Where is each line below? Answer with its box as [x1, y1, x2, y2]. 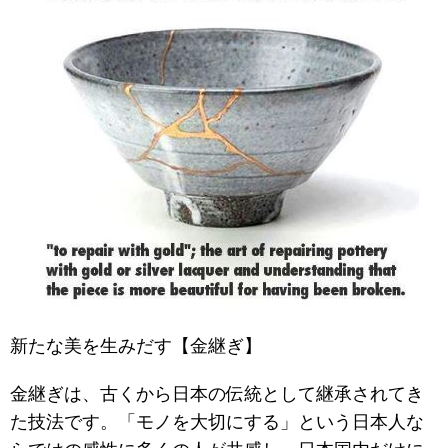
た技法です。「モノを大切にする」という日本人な [10, 411, 424, 432]
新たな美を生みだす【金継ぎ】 [10, 335, 262, 356]
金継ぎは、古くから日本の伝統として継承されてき [10, 383, 424, 404]
